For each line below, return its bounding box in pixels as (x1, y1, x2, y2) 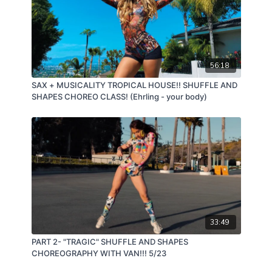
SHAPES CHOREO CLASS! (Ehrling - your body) (31, 92, 207, 102)
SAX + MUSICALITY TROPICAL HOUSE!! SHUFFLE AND (31, 80, 237, 90)
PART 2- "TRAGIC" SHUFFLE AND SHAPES (31, 237, 188, 247)
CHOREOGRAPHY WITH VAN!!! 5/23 (31, 248, 166, 259)
